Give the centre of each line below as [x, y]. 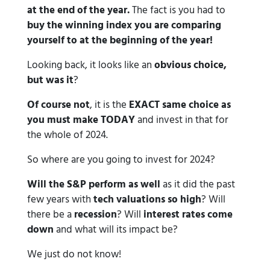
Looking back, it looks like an [91, 65]
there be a [51, 215]
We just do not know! [74, 255]
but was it [50, 80]
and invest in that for [182, 120]
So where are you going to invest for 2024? [121, 160]
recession [96, 215]
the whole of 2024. [67, 135]
